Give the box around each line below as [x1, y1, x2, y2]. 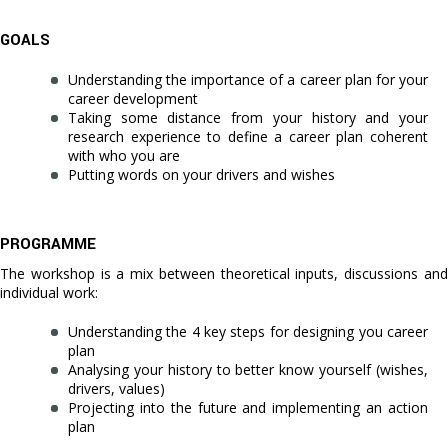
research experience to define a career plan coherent [68, 127, 428, 147]
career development [68, 89, 198, 109]
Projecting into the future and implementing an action [68, 398, 428, 418]
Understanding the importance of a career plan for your [68, 70, 428, 90]
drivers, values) [68, 379, 165, 399]
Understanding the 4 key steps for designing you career [68, 322, 428, 342]
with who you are [68, 146, 180, 166]
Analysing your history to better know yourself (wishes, [68, 360, 428, 380]
